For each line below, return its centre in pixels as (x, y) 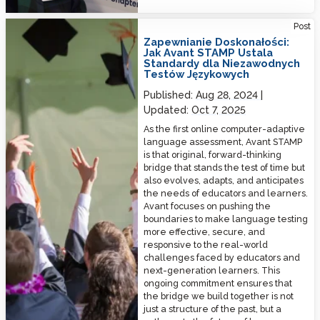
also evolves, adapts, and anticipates (224, 180)
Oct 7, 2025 (219, 110)
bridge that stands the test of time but (225, 167)
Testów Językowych (197, 74)
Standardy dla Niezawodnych (222, 64)
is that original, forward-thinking (213, 154)
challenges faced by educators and (222, 257)
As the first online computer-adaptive (225, 129)
